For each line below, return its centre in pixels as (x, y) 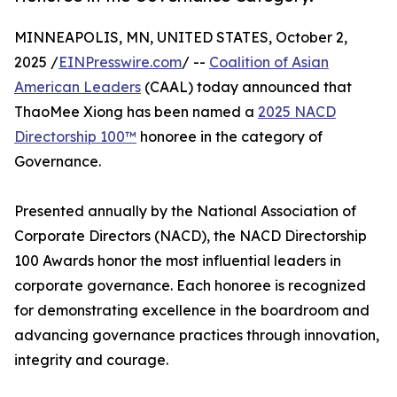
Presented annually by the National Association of (185, 211)
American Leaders (78, 87)
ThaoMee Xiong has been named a (136, 112)
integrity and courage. (91, 360)
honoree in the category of (230, 137)
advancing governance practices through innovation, (197, 335)
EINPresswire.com (120, 62)
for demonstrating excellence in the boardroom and (192, 311)
